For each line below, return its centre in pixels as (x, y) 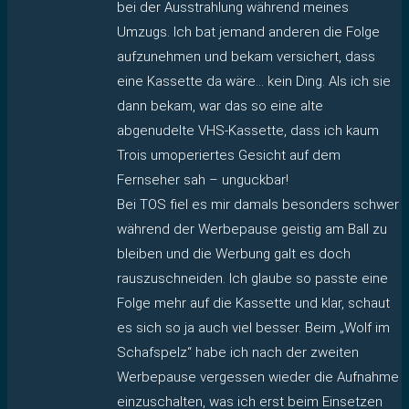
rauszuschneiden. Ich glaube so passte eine (252, 278)
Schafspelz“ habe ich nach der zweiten (238, 352)
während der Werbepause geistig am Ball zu (252, 229)
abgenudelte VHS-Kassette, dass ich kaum (248, 130)
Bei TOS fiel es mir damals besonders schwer (258, 204)
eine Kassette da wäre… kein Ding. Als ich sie (254, 81)
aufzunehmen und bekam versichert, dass (246, 56)
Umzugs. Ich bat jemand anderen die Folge (248, 31)
